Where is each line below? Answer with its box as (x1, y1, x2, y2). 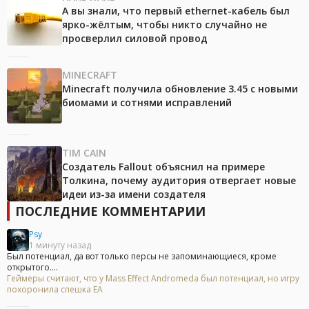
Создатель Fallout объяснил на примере (62, 160, 265, 174)
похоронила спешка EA (7, 283, 103, 296)
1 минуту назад (29, 239, 91, 252)
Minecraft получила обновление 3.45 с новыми (62, 82, 298, 96)
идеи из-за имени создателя (62, 188, 206, 201)
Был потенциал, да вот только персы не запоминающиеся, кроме (7, 250, 277, 263)
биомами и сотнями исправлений (62, 96, 232, 110)
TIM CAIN (62, 146, 106, 160)
